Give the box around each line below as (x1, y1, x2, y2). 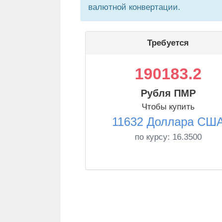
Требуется (147, 38, 189, 48)
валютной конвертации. (88, 2, 180, 12)
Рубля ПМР (140, 88, 196, 99)
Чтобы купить (141, 102, 195, 111)
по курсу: (134, 132, 172, 142)
